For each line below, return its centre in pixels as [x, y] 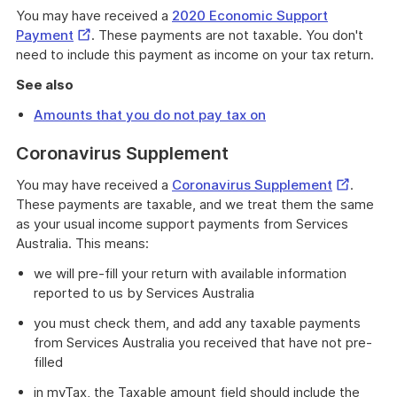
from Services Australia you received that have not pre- [203, 343]
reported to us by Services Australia [144, 293]
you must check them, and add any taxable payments [197, 323]
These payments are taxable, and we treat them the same [195, 204]
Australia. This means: [82, 243]
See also [45, 85]
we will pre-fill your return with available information [190, 273]
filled [48, 362]
